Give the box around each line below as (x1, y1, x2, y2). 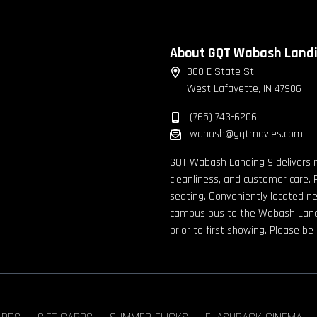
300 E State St (187, 64, 254, 80)
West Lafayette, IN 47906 (187, 81, 301, 97)
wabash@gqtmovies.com (187, 127, 303, 142)
